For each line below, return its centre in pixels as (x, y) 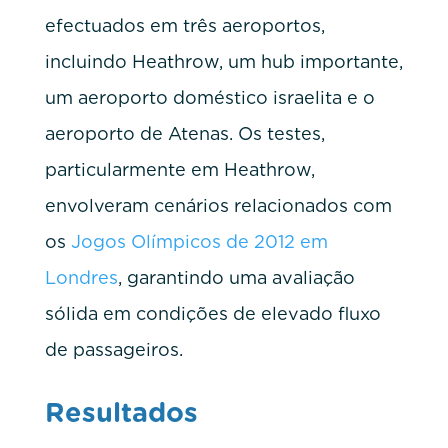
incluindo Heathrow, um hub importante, (223, 61)
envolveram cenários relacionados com (218, 205)
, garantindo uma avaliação (236, 277)
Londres (81, 277)
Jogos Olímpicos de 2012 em (199, 241)
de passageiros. (113, 349)
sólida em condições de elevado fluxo (212, 313)
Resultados (121, 411)
